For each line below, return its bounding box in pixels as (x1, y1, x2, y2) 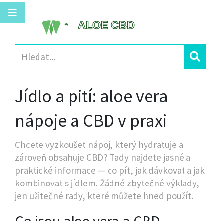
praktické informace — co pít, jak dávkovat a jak (15, 164, 205, 176)
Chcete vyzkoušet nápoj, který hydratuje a (15, 139, 183, 150)
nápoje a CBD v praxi (15, 110, 167, 132)
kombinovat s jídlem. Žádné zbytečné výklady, (15, 177, 199, 189)
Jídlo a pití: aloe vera (15, 85, 168, 107)
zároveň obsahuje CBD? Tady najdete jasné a (15, 151, 190, 163)
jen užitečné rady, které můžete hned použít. (15, 190, 193, 202)
